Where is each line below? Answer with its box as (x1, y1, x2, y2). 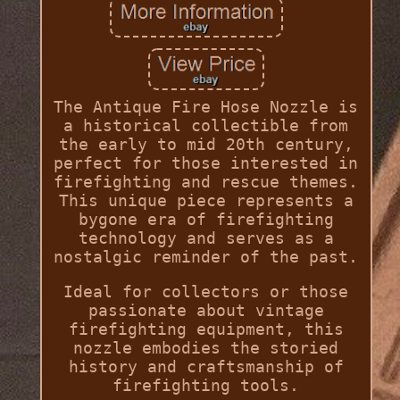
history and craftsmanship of (68, 357, 344, 377)
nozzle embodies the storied (73, 338, 339, 358)
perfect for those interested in (54, 154, 359, 173)
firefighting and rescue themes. (54, 172, 359, 192)
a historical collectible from (63, 116, 349, 136)
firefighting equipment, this (68, 320, 344, 339)
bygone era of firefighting (78, 210, 334, 229)
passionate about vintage (87, 301, 324, 321)
